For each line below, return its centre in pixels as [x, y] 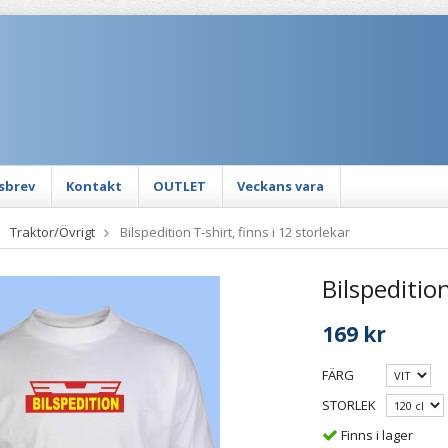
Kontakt [94, 186]
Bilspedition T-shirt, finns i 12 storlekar [235, 232]
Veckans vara [280, 186]
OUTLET [179, 186]
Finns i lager [376, 434]
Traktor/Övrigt [52, 232]
